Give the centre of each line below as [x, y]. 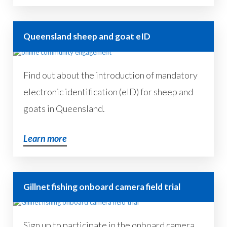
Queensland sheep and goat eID [87, 36]
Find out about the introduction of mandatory [111, 75]
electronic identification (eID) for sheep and [108, 91]
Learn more [45, 138]
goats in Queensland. [64, 108]
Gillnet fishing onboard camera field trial [102, 186]
